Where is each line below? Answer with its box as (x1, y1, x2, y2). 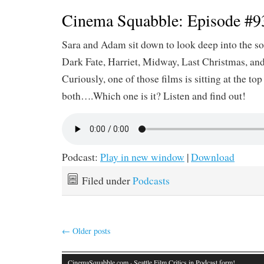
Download (191, 150, 235, 164)
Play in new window (100, 150, 184, 164)
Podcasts (133, 174, 170, 188)
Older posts (70, 225, 110, 236)
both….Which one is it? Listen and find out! (62, 89, 246, 103)
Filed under (82, 174, 133, 188)
